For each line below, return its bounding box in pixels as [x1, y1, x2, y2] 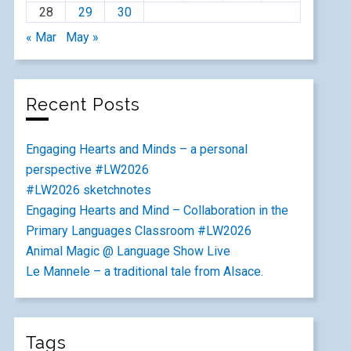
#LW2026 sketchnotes [26, 183, 152, 197]
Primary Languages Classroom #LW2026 [26, 223, 252, 238]
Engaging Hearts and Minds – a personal [26, 142, 248, 157]
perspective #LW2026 [26, 162, 150, 177]
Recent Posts [26, 95, 141, 114]
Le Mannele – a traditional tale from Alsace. [26, 264, 264, 279]
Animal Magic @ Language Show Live [26, 244, 231, 259]
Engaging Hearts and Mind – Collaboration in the [26, 203, 289, 218]
